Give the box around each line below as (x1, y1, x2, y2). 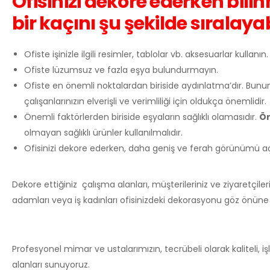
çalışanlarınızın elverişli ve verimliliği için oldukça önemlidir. (24, 95, 266, 107)
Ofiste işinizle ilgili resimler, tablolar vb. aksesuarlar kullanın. (24, 48, 268, 60)
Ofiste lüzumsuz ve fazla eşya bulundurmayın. (24, 64, 218, 76)
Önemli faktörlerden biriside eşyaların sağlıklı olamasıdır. (24, 111, 259, 123)
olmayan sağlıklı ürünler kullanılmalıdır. (24, 127, 183, 139)
